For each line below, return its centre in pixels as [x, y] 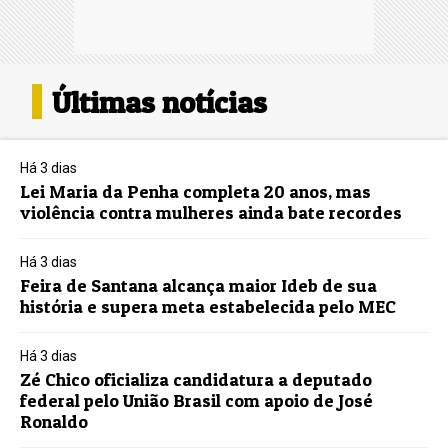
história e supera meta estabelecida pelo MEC [208, 306]
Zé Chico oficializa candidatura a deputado [196, 379]
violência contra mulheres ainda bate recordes [211, 212]
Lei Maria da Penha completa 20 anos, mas [196, 191]
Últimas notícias [160, 101]
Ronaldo [54, 421]
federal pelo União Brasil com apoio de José [197, 400]
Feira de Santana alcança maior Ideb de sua [199, 285]
